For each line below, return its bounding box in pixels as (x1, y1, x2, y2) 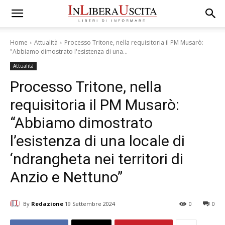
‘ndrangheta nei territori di (10, 150, 183, 168)
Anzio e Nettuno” (10, 168, 123, 186)
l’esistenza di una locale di (10, 132, 185, 150)
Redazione (31, 199, 63, 207)
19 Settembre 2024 (65, 200, 115, 208)
